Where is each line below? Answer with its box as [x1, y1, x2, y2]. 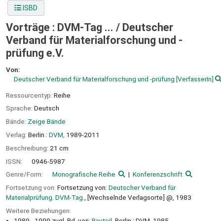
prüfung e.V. [6, 47, 64, 60]
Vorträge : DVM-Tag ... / [6, 21, 122, 34]
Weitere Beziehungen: [6, 206, 71, 215]
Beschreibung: [6, 144, 50, 152]
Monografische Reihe [52, 170, 115, 179]
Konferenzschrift [132, 170, 183, 179]
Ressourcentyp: [6, 91, 54, 99]
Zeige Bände [28, 117, 66, 126]
